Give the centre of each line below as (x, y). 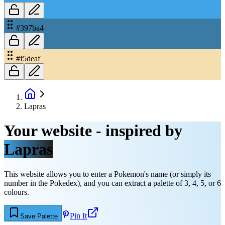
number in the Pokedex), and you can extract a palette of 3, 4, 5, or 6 (113, 183)
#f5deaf (28, 58)
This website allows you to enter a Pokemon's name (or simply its (107, 174)
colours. (17, 192)
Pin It (78, 215)
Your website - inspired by (93, 131)
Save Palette (39, 216)
